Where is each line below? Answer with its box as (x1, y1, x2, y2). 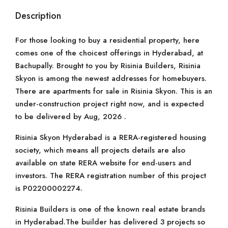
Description (15, 9, 61, 22)
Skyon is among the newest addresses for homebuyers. (15, 73, 207, 84)
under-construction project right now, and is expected (15, 98, 204, 109)
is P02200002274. (15, 183, 82, 194)
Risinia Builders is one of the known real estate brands (15, 204, 205, 215)
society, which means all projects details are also (15, 145, 185, 156)
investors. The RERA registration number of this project (15, 170, 206, 181)
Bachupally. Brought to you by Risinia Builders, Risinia (15, 60, 201, 71)
